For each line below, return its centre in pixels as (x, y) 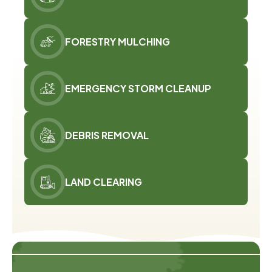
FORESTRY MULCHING (117, 41)
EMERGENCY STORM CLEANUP (138, 88)
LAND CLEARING (104, 182)
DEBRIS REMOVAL (107, 135)
